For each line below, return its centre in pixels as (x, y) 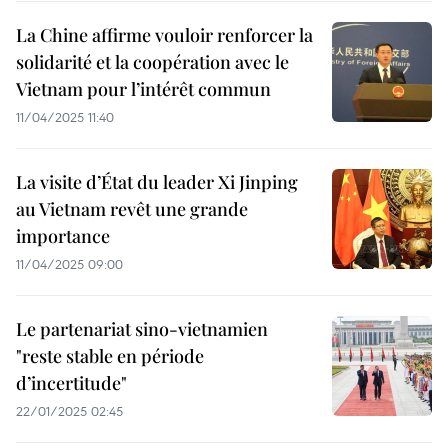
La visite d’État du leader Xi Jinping (157, 182)
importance (63, 236)
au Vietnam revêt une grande (132, 209)
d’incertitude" (71, 383)
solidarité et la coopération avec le (152, 62)
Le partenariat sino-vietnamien (142, 329)
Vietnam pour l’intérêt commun (143, 89)
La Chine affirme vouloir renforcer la (164, 35)
